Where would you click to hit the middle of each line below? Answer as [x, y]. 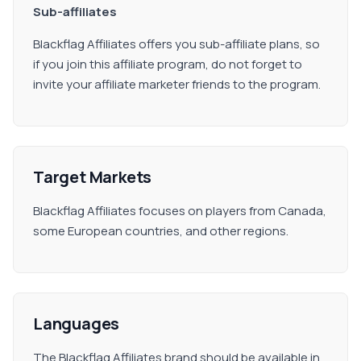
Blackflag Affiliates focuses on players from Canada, [180, 211]
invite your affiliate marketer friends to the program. [177, 84]
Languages [77, 324]
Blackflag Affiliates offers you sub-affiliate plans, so [176, 44]
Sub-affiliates [75, 12]
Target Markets [93, 177]
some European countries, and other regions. [161, 231]
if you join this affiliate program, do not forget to [168, 64]
